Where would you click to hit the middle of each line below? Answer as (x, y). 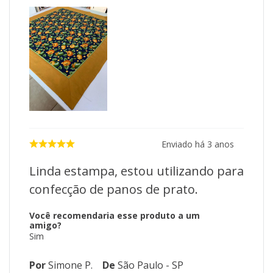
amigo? (45, 225)
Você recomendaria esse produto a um (115, 216)
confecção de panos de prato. (114, 190)
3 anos (221, 144)
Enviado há (184, 144)
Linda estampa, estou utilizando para (136, 171)
